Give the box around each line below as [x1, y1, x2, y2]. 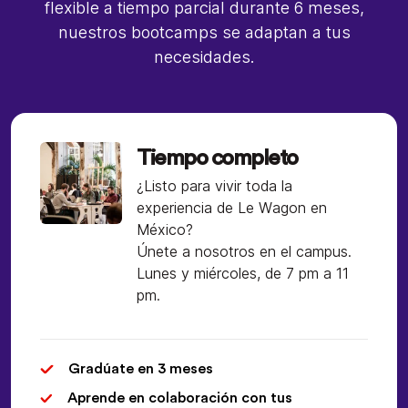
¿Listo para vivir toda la [137, 177, 292, 196]
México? [137, 220, 193, 240]
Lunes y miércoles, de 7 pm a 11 [137, 264, 349, 283]
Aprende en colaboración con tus [67, 391, 293, 406]
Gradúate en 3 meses [68, 362, 213, 377]
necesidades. [154, 47, 254, 67]
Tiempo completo [137, 147, 298, 170]
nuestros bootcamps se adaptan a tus [57, 23, 351, 43]
